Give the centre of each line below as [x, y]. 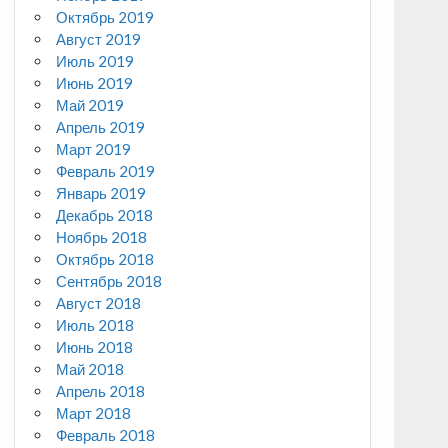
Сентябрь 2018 [109, 281]
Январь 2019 [101, 193]
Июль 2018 [95, 325]
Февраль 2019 [106, 171]
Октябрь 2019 [105, 17]
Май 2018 [90, 369]
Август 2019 [99, 39]
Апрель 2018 [101, 391]
